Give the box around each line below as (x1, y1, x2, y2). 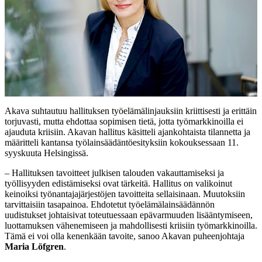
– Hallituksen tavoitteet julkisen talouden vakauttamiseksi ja (5, 167, 224, 178)
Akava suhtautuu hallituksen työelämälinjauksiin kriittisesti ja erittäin (5, 105, 257, 116)
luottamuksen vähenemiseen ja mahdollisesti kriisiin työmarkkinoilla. (5, 220, 257, 230)
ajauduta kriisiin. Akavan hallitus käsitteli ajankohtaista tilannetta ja (5, 126, 250, 137)
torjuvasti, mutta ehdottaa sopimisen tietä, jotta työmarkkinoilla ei (5, 116, 243, 126)
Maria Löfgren (5, 241, 64, 251)
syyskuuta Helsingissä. (5, 147, 88, 158)
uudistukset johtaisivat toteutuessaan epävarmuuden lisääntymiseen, (5, 209, 253, 220)
